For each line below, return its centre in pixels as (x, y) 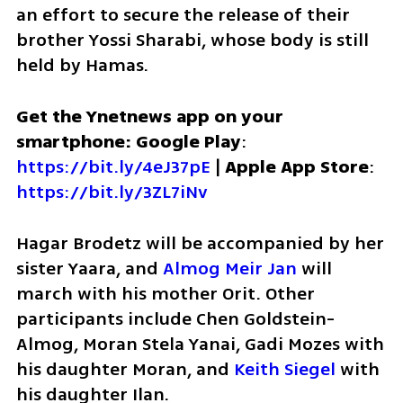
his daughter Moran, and (125, 370)
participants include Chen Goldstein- (175, 319)
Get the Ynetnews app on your (149, 117)
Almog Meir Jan (232, 269)
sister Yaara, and (89, 269)
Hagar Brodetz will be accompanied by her (200, 244)
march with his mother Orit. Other (165, 294)
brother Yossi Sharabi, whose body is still (192, 40)
